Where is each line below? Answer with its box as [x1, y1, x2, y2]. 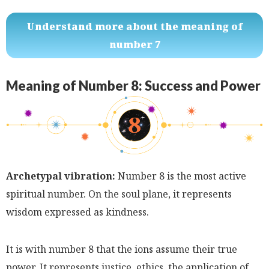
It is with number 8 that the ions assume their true [6, 242, 237, 256]
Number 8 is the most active [115, 169, 246, 183]
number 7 [109, 37, 160, 51]
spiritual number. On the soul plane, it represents [6, 187, 232, 201]
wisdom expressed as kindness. [6, 205, 149, 219]
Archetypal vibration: [6, 169, 115, 183]
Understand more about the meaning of [26, 19, 243, 33]
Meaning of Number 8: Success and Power [6, 77, 261, 94]
